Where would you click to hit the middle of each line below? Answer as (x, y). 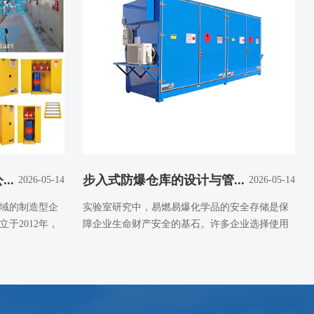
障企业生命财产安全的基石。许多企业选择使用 (185, 224)
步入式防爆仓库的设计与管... (163, 180)
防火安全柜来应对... (126, 241)
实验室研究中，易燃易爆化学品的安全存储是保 (185, 207)
